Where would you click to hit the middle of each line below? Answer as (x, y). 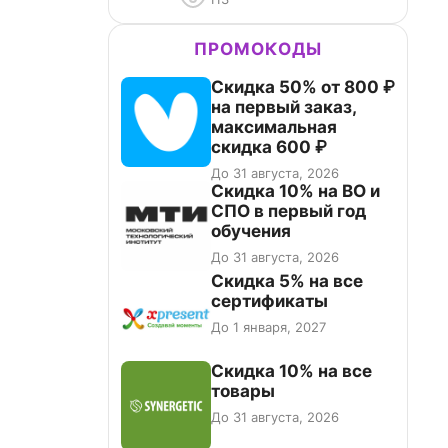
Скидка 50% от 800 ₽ (303, 87)
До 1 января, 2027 (268, 327)
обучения (251, 231)
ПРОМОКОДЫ (258, 49)
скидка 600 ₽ (269, 147)
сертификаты (269, 301)
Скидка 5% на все (287, 281)
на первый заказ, (284, 107)
